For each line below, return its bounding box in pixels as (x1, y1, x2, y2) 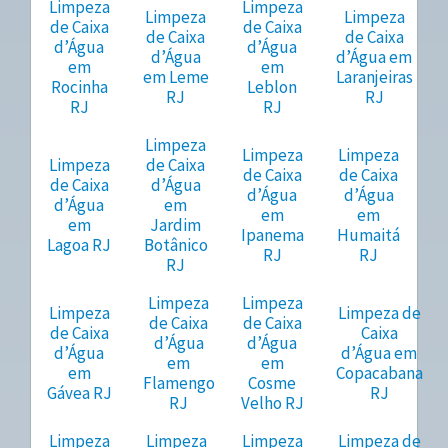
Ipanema (240, 224, 304, 247)
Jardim (150, 214, 202, 237)
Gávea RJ (46, 382, 112, 405)
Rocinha (50, 76, 108, 99)
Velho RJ (240, 392, 304, 415)
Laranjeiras (335, 66, 413, 89)
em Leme (142, 66, 209, 89)
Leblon (247, 76, 298, 99)
